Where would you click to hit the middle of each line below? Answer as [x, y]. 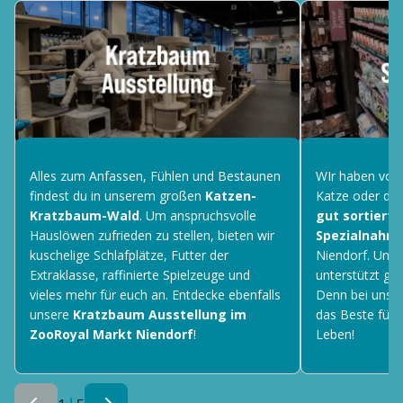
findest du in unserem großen [117, 196]
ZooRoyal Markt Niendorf [112, 335]
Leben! [336, 335]
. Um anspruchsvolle [198, 216]
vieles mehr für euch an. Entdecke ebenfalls [155, 295]
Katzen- [231, 196]
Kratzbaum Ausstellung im [160, 315]
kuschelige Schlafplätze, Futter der [129, 255]
